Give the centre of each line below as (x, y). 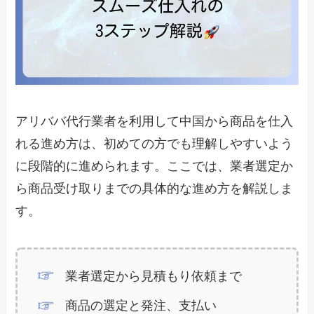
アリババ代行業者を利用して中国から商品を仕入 (155, 121)
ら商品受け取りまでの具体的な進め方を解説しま (155, 188)
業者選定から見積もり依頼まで (153, 276)
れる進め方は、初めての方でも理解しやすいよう (155, 143)
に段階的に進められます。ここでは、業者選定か (155, 166)
